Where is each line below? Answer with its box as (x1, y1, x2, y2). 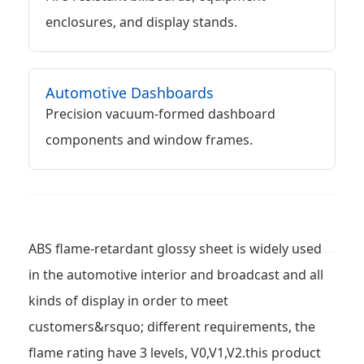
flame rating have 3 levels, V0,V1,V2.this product (28, 343, 321, 362)
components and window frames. (45, 130, 253, 149)
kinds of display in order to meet (28, 291, 228, 310)
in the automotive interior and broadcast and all (28, 265, 323, 284)
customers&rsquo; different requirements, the (28, 317, 315, 336)
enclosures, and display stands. (45, 12, 237, 31)
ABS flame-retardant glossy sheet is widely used (28, 239, 322, 258)
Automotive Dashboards (45, 82, 214, 102)
